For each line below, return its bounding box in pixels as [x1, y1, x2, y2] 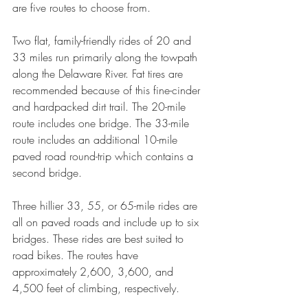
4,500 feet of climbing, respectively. [12, 280, 179, 296]
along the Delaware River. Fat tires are [12, 66, 186, 81]
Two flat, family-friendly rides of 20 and [12, 33, 195, 48]
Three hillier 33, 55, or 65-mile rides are [12, 198, 201, 213]
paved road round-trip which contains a [12, 148, 197, 164]
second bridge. [12, 165, 82, 180]
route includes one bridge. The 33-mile [12, 115, 192, 131]
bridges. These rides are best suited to [12, 231, 187, 246]
